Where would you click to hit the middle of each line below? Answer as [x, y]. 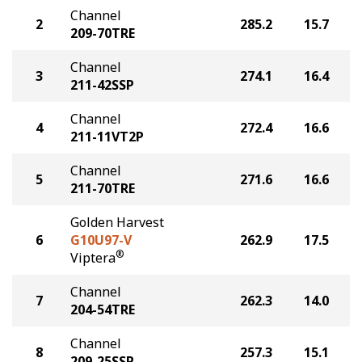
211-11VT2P [107, 137]
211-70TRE [103, 188]
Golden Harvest [117, 222]
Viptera [93, 258]
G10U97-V [101, 240]
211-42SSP [102, 85]
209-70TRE [103, 33]
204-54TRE [103, 309]
